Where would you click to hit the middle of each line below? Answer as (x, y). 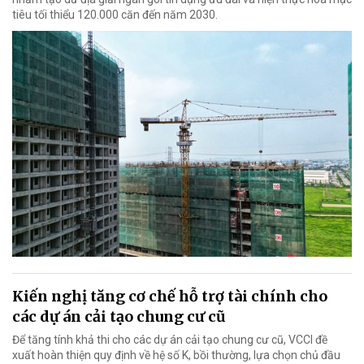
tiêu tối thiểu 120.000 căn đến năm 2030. (115, 14)
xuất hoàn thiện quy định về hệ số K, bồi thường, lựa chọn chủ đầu (176, 355)
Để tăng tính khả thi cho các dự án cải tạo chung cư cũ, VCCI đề (170, 340)
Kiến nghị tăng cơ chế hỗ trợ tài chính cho (170, 297)
